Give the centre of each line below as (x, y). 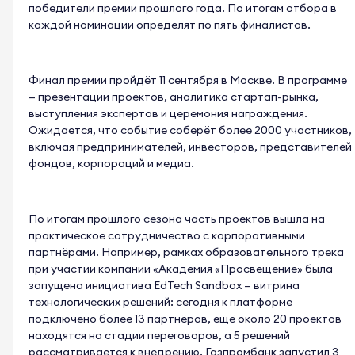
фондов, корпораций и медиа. (111, 164)
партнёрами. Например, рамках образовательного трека (186, 252)
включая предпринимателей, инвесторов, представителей (190, 147)
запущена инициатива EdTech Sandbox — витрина (164, 286)
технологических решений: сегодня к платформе (160, 302)
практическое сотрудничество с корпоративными (167, 236)
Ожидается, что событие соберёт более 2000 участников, (190, 130)
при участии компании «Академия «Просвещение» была (181, 269)
